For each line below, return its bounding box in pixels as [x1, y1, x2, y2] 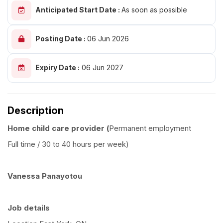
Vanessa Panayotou [7, 171, 82, 181]
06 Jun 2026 [87, 34, 129, 43]
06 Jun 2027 [80, 63, 123, 72]
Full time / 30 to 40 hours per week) [7, 139, 129, 149]
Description [7, 105, 64, 117]
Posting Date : [35, 34, 87, 43]
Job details [7, 203, 50, 213]
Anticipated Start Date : [35, 5, 121, 14]
